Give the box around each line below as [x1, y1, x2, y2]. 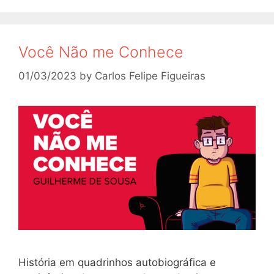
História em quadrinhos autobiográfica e [18, 256, 216, 269]
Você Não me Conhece [18, 43, 183, 62]
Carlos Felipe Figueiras [95, 69, 206, 82]
